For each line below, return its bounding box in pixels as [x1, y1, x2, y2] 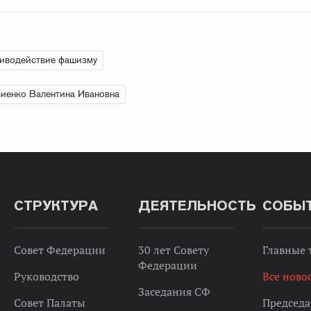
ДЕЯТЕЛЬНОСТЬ [137, 196, 256, 215]
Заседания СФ [137, 285, 210, 299]
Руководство [13, 269, 79, 283]
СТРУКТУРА [13, 196, 98, 215]
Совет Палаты [13, 296, 85, 310]
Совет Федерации [13, 243, 106, 257]
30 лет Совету [137, 243, 209, 257]
